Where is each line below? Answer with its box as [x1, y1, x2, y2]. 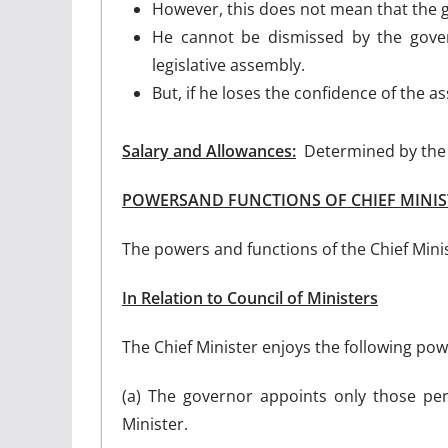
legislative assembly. [152, 53, 305, 76]
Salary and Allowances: [122, 139, 296, 162]
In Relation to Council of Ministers [122, 286, 378, 309]
